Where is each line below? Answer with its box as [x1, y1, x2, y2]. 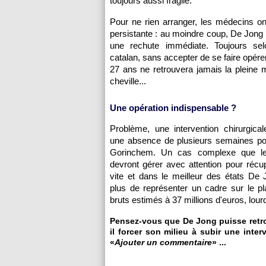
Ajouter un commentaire [115, 237, 212, 247]
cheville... [110, 76, 146, 86]
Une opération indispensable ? [110, 103, 236, 113]
